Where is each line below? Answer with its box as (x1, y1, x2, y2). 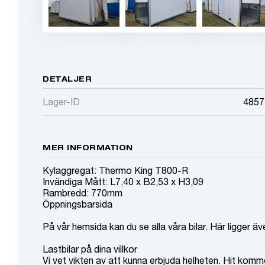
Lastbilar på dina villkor (43, 243, 137, 254)
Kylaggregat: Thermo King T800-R (43, 164, 188, 176)
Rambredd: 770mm (43, 187, 122, 198)
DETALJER (43, 74, 92, 83)
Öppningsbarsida (43, 198, 112, 209)
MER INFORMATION (43, 143, 133, 152)
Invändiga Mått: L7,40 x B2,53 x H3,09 (43, 176, 203, 187)
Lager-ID (43, 96, 80, 107)
